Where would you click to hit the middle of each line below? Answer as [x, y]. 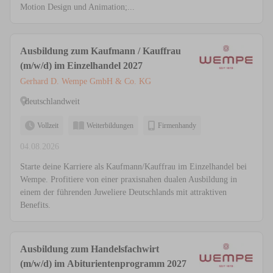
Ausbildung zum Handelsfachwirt [90, 249]
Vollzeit [48, 126]
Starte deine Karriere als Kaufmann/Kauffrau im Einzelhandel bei [133, 167]
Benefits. [35, 205]
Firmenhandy [177, 126]
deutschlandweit [52, 101]
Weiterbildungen [110, 126]
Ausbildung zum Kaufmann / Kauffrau [101, 51]
